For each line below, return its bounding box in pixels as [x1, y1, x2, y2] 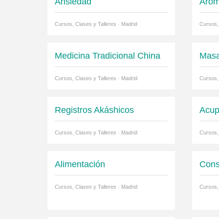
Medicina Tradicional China [55, 51, 160, 61]
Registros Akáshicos [55, 105, 134, 115]
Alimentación [55, 159, 105, 170]
